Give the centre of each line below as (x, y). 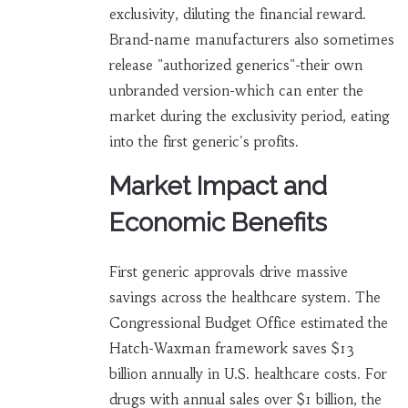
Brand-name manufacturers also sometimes (251, 39)
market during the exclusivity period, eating (249, 116)
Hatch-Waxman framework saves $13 (231, 348)
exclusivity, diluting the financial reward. (237, 14)
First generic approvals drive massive (228, 271)
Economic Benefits (218, 222)
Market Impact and (218, 186)
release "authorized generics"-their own (235, 65)
